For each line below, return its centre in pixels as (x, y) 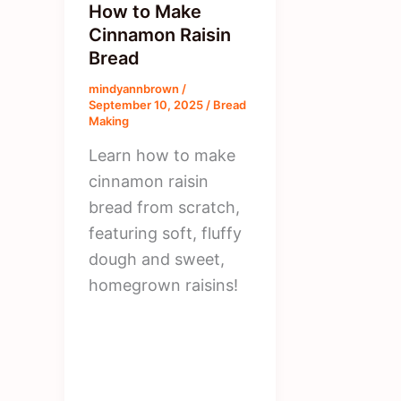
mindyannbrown (135, 88)
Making (109, 120)
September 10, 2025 (147, 104)
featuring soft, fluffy (165, 234)
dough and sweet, (157, 260)
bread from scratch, (164, 208)
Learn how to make (162, 156)
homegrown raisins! (163, 286)
